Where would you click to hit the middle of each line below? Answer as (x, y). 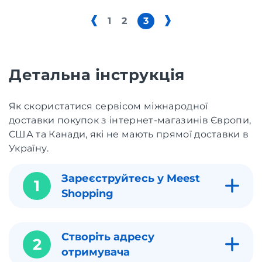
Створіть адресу (108, 237)
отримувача (96, 252)
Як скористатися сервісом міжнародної (108, 106)
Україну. (29, 148)
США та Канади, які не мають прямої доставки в (129, 134)
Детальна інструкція (97, 75)
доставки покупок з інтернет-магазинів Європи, (130, 120)
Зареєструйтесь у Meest (131, 178)
